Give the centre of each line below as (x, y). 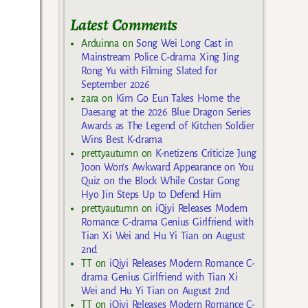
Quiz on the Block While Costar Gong (161, 180)
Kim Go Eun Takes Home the (178, 98)
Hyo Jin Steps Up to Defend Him (152, 194)
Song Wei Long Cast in (185, 43)
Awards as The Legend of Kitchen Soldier (168, 125)
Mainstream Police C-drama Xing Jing (160, 57)
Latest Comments (124, 24)
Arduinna (100, 43)
